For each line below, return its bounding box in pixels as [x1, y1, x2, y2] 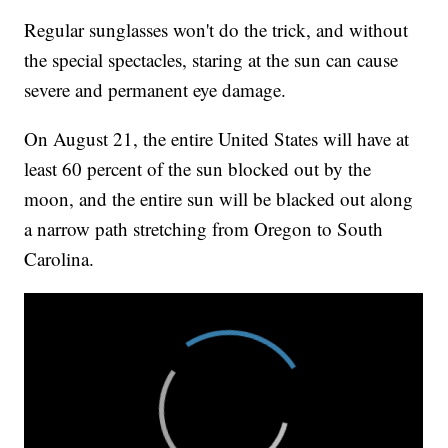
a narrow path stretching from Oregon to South [24, 216, 384, 242]
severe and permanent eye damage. [24, 77, 287, 103]
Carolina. [24, 246, 95, 272]
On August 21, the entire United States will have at [24, 126, 410, 152]
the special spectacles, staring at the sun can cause [24, 47, 399, 73]
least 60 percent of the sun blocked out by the [24, 156, 372, 182]
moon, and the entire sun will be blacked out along [24, 186, 414, 212]
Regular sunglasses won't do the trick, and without [24, 17, 409, 43]
